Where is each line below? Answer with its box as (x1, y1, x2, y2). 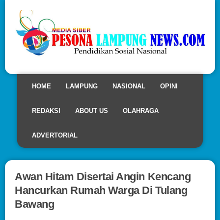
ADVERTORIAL (32, 131, 78, 139)
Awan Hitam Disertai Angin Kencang (15, 170, 191, 183)
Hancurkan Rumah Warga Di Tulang (15, 184, 188, 196)
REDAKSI (32, 107, 60, 114)
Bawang (15, 197, 55, 210)
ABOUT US (75, 107, 108, 114)
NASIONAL (112, 82, 145, 90)
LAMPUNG (66, 82, 98, 90)
